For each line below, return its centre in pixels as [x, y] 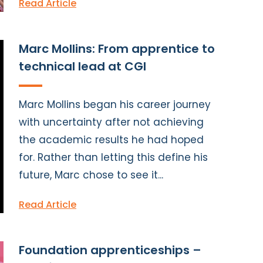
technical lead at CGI [82, 66]
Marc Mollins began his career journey [115, 104]
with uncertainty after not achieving [111, 122]
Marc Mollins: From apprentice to [117, 48]
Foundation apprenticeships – [110, 250]
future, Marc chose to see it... [91, 175]
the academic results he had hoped [111, 139]
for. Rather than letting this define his [113, 157]
